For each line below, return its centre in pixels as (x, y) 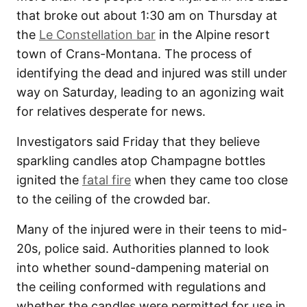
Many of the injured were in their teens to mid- (152, 230)
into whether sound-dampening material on (143, 268)
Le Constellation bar (97, 35)
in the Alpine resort (213, 35)
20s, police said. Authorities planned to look (143, 249)
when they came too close (209, 180)
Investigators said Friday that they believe (138, 142)
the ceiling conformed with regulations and (141, 287)
